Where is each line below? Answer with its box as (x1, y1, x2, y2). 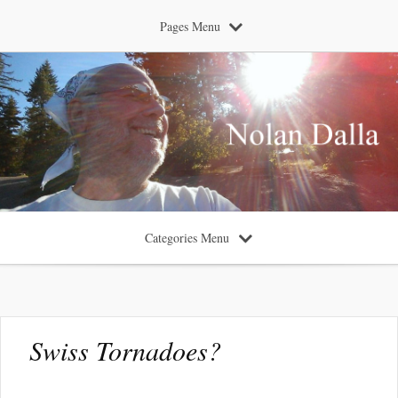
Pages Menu (159, 18, 220, 35)
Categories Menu (144, 229, 229, 247)
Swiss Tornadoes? (29, 332, 221, 369)
